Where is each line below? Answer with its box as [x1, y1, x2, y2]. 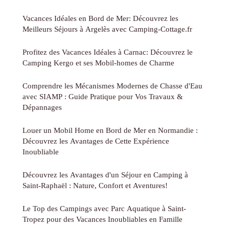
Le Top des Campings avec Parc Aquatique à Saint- [22, 204, 186, 213]
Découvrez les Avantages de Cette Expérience [22, 136, 169, 146]
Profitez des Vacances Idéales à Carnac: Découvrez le [22, 48, 193, 57]
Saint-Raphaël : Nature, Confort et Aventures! [22, 181, 168, 190]
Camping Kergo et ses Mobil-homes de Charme [22, 58, 174, 67]
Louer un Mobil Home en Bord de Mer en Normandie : [22, 126, 198, 135]
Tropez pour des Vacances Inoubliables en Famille [22, 215, 182, 224]
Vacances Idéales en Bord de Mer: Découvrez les [22, 14, 178, 23]
